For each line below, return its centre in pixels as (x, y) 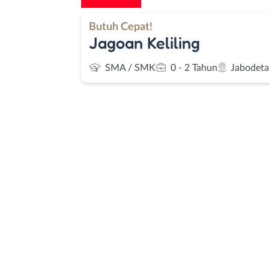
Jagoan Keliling (144, 42)
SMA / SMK (130, 68)
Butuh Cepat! (121, 26)
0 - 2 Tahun (194, 68)
